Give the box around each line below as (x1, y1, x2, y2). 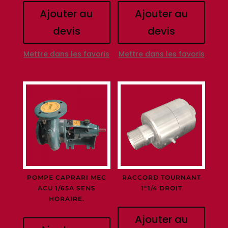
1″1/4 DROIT (140, 184, 182, 192)
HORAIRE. (48, 195, 84, 203)
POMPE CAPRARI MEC (26, 174, 106, 182)
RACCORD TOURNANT (122, 174, 201, 182)
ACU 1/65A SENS (37, 184, 96, 192)
